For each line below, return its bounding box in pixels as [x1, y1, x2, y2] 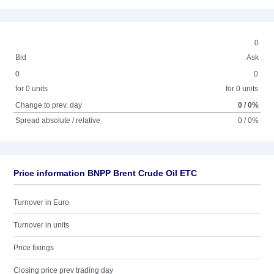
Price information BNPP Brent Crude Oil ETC [13, 168, 197, 178]
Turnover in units [13, 221, 69, 229]
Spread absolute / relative [15, 116, 101, 125]
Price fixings [13, 243, 54, 252]
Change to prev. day [15, 101, 83, 109]
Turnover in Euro [13, 198, 69, 207]
